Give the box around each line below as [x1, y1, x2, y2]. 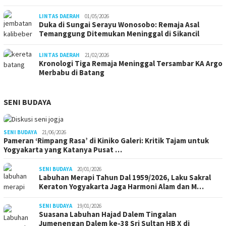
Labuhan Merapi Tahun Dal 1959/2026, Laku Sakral [39, 173, 211, 182]
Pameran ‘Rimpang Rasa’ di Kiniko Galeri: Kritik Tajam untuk [4, 136, 209, 145]
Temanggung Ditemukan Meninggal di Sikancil [39, 29, 199, 38]
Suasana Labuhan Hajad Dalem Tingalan [39, 209, 177, 219]
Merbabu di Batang [39, 68, 104, 77]
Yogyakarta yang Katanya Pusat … [4, 145, 122, 154]
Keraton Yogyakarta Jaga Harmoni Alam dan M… [39, 182, 204, 191]
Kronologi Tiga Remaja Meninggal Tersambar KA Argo [39, 59, 222, 68]
